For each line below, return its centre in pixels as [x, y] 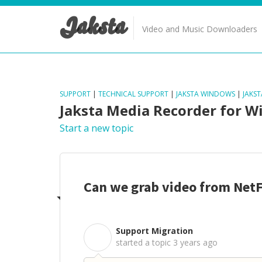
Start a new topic [96, 128]
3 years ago [195, 242]
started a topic [144, 242]
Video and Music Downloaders [200, 29]
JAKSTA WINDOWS [206, 94]
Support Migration [154, 231]
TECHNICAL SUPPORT [133, 94]
